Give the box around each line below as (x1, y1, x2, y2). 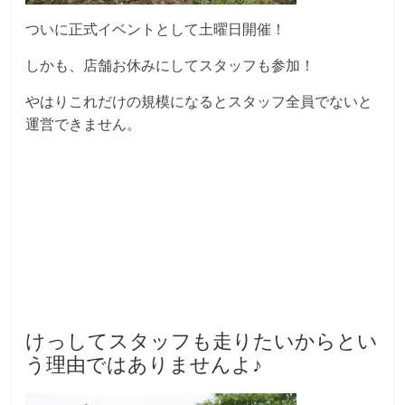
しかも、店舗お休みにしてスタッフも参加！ (25, 58, 316, 74)
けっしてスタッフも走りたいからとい (25, 330, 379, 353)
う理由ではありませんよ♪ (25, 353, 263, 377)
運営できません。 (25, 117, 142, 133)
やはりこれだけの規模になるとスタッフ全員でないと (25, 94, 373, 110)
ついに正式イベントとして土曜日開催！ (25, 22, 287, 38)
